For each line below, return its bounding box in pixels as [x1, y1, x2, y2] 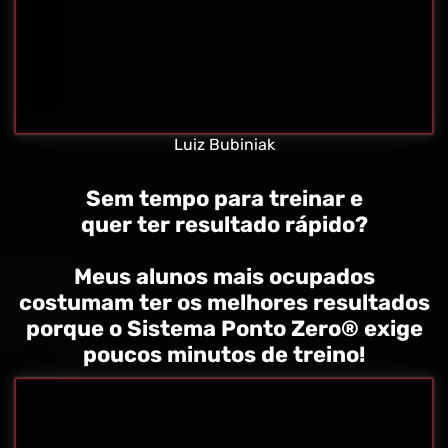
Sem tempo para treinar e [85, 184, 363, 212]
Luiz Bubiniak [173, 134, 275, 154]
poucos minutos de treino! [83, 340, 365, 368]
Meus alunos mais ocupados [73, 262, 375, 290]
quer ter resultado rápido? [80, 210, 368, 238]
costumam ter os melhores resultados [18, 288, 430, 316]
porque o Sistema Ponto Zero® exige [25, 314, 423, 342]
